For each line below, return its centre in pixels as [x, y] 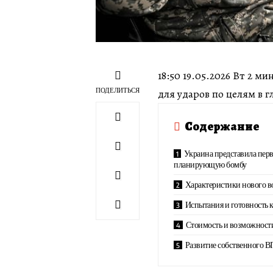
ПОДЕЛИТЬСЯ [118, 90]
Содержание [222, 126]
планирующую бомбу [210, 164]
